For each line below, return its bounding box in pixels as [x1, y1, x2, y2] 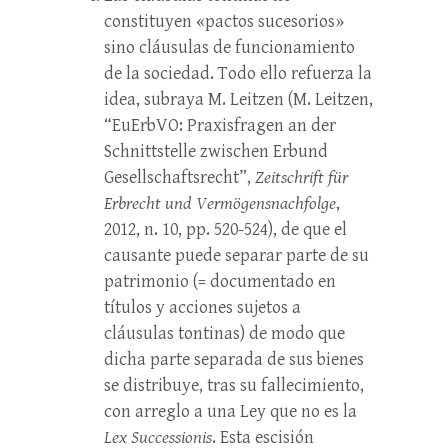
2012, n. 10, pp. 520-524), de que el [104, 219, 347, 240]
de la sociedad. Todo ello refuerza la [104, 63, 372, 84]
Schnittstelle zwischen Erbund [104, 141, 328, 162]
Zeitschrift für [255, 167, 348, 188]
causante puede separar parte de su [104, 245, 369, 266]
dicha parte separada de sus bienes [104, 349, 364, 370]
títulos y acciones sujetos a [104, 297, 301, 318]
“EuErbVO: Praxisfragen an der [104, 115, 336, 136]
